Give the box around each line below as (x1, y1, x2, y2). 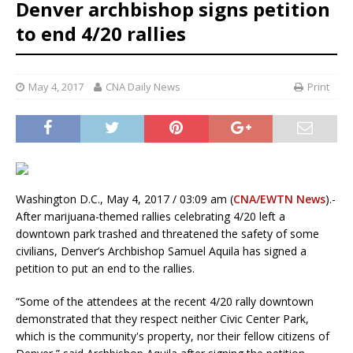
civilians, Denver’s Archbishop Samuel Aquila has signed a (16, 243, 307, 259)
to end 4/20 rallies (16, 20, 186, 47)
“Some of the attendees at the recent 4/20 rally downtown (16, 294, 314, 310)
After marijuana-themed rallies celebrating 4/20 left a (16, 209, 285, 225)
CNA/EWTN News (233, 191, 325, 207)
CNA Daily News (106, 80, 180, 95)
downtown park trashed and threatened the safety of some (16, 226, 319, 242)
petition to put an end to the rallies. (16, 261, 195, 277)
